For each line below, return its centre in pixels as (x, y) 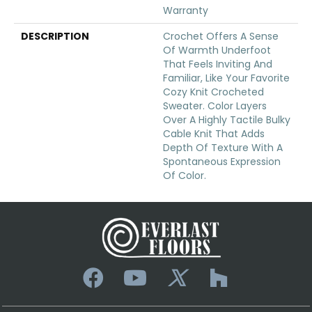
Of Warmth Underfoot (217, 50)
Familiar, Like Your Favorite (226, 78)
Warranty (186, 11)
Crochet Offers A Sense (221, 37)
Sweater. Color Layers (215, 106)
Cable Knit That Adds (214, 134)
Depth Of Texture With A (223, 148)
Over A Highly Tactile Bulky (227, 120)
